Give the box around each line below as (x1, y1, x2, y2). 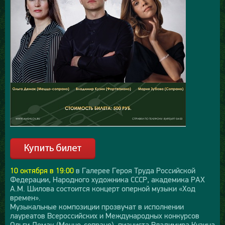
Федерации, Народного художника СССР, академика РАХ (10, 174, 205, 184)
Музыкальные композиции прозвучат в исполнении (10, 201, 184, 211)
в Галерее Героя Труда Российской (74, 165, 195, 175)
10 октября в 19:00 (10, 165, 74, 175)
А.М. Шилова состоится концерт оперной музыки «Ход (10, 183, 195, 193)
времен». (10, 192, 41, 202)
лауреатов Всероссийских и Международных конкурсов (10, 210, 199, 220)
